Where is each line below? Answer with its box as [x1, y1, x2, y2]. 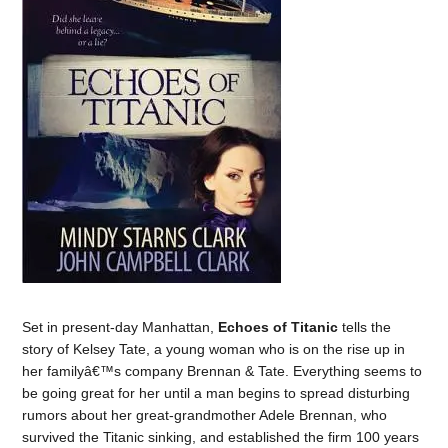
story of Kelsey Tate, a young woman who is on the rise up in [22, 341, 406, 357]
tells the [338, 319, 392, 335]
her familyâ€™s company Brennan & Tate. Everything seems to [22, 363, 423, 379]
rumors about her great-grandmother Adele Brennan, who [22, 407, 388, 423]
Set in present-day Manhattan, [22, 319, 219, 335]
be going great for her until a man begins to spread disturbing [22, 385, 411, 401]
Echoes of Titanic [218, 319, 339, 335]
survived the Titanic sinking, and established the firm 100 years [22, 429, 420, 445]
